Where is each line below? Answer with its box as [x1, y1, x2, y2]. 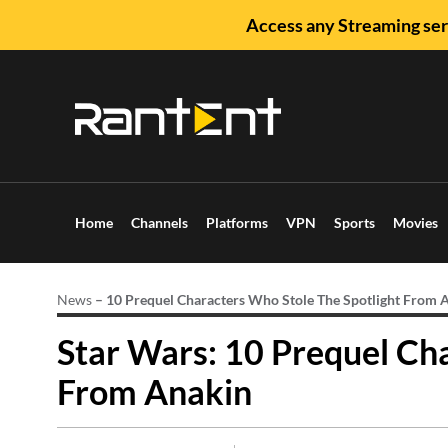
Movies [393, 214, 438, 231]
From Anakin [57, 371, 252, 412]
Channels [131, 214, 188, 231]
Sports [334, 214, 375, 231]
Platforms [206, 214, 268, 231]
